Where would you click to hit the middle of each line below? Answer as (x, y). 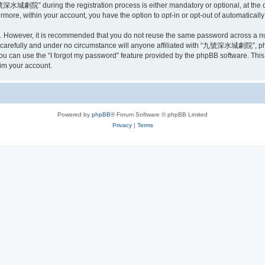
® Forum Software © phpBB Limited (159, 114)
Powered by (75, 114)
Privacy (122, 125)
